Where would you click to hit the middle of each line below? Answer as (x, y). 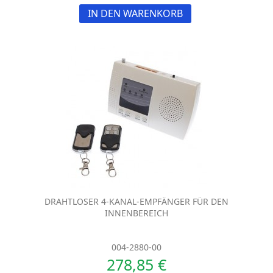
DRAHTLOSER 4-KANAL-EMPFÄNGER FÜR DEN (136, 201)
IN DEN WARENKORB (135, 13)
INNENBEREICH (136, 213)
